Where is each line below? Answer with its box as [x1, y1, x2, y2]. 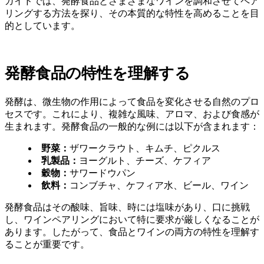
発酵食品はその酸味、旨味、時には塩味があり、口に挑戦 [5, 202, 250, 213]
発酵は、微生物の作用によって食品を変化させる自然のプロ [5, 97, 259, 107]
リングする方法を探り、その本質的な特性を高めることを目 [5, 8, 259, 18]
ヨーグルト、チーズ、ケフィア [79, 156, 211, 166]
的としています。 [5, 20, 80, 31]
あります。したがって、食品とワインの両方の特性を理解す [5, 227, 259, 237]
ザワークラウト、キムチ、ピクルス [70, 143, 220, 154]
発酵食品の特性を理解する [5, 64, 190, 82]
